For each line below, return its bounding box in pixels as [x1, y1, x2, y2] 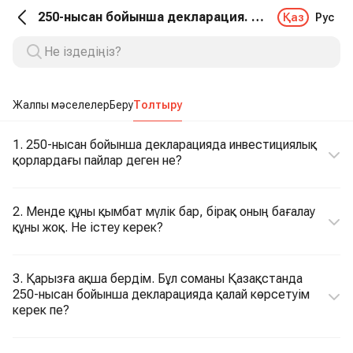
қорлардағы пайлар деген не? [13, 153, 182, 168]
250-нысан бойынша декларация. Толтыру [251, 9, 264, 24]
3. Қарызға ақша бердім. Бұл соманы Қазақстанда [13, 271, 303, 286]
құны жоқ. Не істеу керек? [13, 220, 163, 235]
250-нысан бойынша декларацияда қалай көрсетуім [13, 287, 310, 302]
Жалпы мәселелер [13, 98, 110, 111]
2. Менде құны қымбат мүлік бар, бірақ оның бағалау [13, 204, 315, 219]
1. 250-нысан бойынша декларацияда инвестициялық [13, 137, 317, 152]
